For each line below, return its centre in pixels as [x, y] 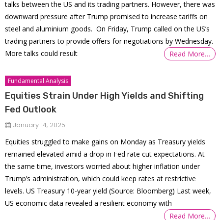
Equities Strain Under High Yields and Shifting [105, 96]
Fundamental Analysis [38, 81]
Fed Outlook [31, 110]
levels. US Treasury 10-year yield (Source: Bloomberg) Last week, [108, 191]
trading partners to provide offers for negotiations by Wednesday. [109, 41]
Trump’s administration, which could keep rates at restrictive [101, 179]
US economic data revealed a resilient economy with [89, 203]
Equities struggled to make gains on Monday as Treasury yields [105, 142]
